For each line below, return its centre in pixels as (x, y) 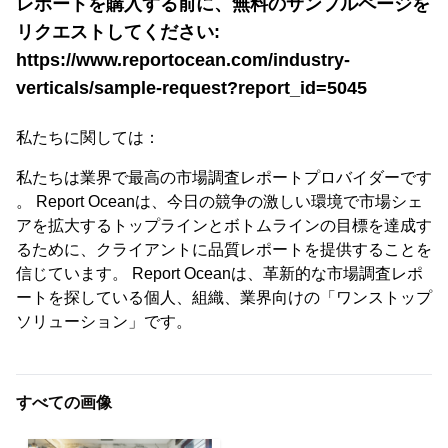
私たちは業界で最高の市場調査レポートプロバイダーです (224, 178)
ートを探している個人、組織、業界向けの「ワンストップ (224, 298)
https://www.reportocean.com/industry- (183, 60)
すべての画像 (64, 403)
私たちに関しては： (88, 138)
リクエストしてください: (118, 32)
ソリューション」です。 (104, 322)
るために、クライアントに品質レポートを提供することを (224, 250)
